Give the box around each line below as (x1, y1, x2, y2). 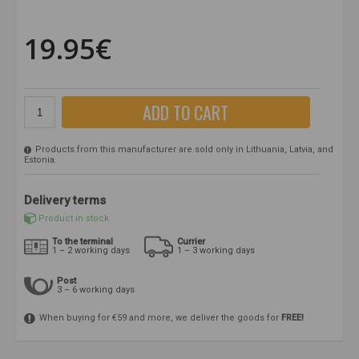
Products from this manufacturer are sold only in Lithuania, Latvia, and (33, 144, 333, 155)
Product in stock (38, 212, 109, 224)
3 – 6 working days (57, 284, 135, 296)
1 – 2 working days (52, 245, 130, 256)
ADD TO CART (143, 99, 229, 126)
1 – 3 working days (177, 245, 255, 256)
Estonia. (24, 155, 57, 166)
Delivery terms (24, 193, 106, 208)
